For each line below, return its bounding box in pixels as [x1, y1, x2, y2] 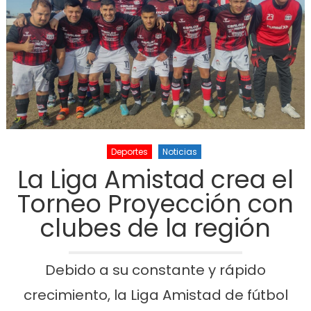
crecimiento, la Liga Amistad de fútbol [23, 285, 288, 305]
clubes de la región [40, 211, 271, 246]
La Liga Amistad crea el [17, 162, 294, 197]
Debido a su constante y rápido [45, 260, 266, 280]
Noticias [162, 146, 197, 158]
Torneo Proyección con [17, 187, 294, 221]
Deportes [110, 146, 148, 158]
